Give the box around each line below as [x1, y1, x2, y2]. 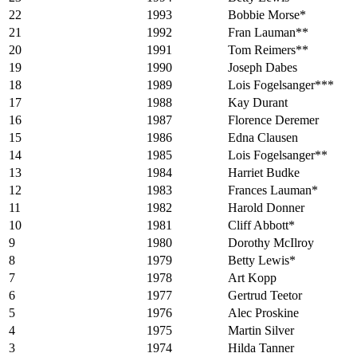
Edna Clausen [228, 131, 298, 145]
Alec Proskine [228, 306, 299, 320]
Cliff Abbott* [228, 218, 295, 233]
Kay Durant [228, 96, 288, 110]
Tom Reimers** [228, 43, 308, 57]
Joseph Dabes [228, 61, 297, 75]
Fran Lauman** [228, 25, 308, 40]
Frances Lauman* [228, 183, 318, 198]
